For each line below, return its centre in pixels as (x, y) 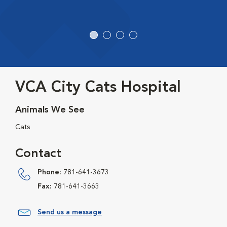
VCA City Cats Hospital (98, 88)
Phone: (49, 173)
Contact (38, 154)
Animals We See (50, 110)
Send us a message (70, 213)
